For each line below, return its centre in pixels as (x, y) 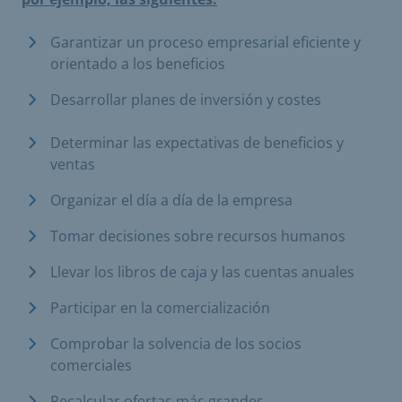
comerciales (91, 365)
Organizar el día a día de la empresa (171, 200)
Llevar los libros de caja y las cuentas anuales (202, 272)
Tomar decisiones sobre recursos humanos (198, 236)
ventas (73, 164)
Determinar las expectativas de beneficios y (197, 143)
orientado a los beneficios (138, 64)
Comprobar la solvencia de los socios (176, 344)
